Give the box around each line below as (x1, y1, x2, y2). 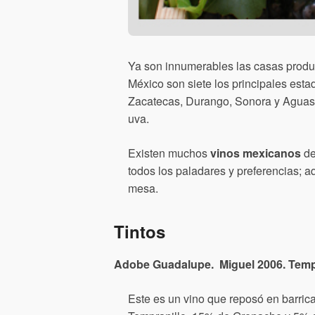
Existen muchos (128, 145, 210, 162)
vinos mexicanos (210, 145, 301, 162)
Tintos (114, 219, 165, 244)
